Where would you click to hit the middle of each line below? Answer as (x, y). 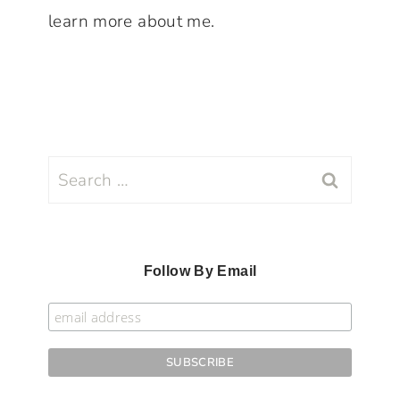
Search (75, 172)
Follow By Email (200, 271)
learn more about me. (132, 22)
